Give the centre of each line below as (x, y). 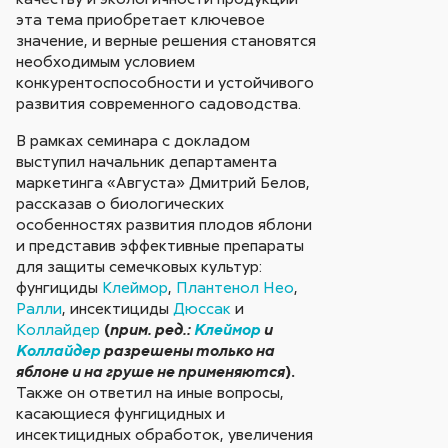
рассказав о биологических (120, 202)
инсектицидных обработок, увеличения (165, 433)
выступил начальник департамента (147, 160)
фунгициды (59, 286)
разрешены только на (188, 349)
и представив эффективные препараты (160, 244)
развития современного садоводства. (159, 103)
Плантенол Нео (235, 286)
